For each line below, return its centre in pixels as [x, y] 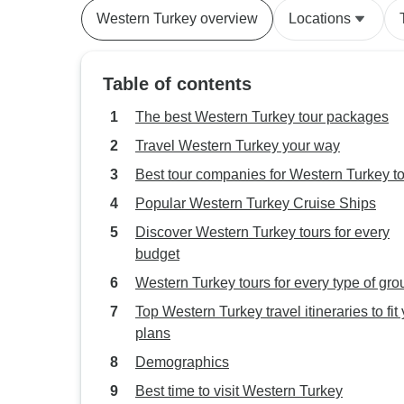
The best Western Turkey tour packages [262, 117]
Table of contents [177, 84]
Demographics [182, 362]
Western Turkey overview [177, 18]
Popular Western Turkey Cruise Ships [256, 203]
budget [157, 254]
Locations [320, 18]
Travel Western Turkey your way [238, 146]
